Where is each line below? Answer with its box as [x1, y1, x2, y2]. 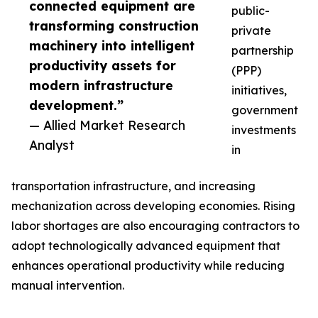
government [231, 103, 298, 118]
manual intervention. [11, 278, 124, 293]
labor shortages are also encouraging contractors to [11, 219, 300, 234]
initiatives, [231, 83, 287, 98]
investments [231, 123, 296, 138]
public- [231, 4, 270, 18]
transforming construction [29, 18, 199, 34]
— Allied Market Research [29, 117, 185, 133]
